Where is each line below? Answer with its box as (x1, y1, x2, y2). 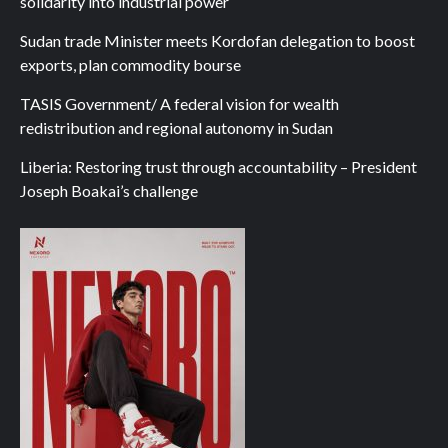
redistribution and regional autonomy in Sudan (20, 118, 333, 138)
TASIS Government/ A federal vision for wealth (20, 94, 339, 114)
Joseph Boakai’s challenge (20, 181, 198, 201)
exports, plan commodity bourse (20, 55, 241, 75)
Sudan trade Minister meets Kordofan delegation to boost (20, 31, 415, 51)
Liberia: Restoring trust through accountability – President (20, 157, 417, 177)
